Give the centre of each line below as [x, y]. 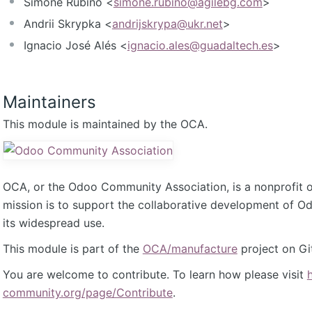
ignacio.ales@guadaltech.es [200, 46]
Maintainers [49, 102]
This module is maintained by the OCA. [105, 124]
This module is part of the [72, 249]
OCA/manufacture [190, 249]
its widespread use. [53, 223]
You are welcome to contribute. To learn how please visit [155, 275]
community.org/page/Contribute [87, 293]
